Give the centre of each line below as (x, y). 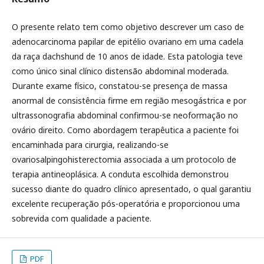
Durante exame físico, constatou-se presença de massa (120, 86)
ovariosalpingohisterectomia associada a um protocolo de (124, 159)
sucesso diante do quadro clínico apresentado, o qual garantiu (131, 189)
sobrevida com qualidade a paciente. (82, 218)
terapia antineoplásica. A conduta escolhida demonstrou (120, 174)
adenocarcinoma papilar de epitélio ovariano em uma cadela (128, 42)
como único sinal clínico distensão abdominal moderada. (120, 71)
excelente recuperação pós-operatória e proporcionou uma (126, 204)
